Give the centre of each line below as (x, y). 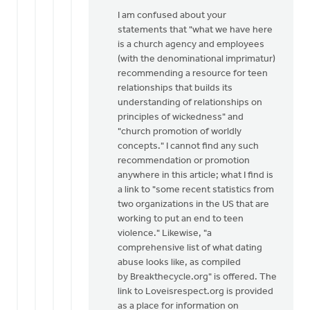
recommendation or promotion (184, 161)
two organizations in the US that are (193, 204)
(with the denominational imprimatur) (197, 59)
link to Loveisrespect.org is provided (195, 292)
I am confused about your (172, 16)
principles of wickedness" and (181, 117)
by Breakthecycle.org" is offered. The (197, 277)
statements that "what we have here (195, 30)
